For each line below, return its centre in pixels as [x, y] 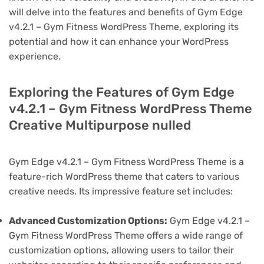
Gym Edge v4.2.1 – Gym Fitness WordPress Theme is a [126, 161]
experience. [35, 56]
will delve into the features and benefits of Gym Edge [126, 12]
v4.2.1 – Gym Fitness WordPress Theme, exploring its [124, 27]
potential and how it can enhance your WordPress [119, 41]
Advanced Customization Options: [88, 220]
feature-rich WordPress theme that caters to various [124, 176]
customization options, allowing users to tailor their [121, 250]
